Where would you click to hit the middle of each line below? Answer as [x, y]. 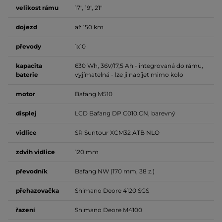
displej [26, 113]
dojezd [27, 27]
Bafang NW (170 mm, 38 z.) [115, 171]
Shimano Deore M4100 [109, 210]
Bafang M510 [94, 94]
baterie [27, 74]
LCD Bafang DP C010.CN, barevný [125, 113]
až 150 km [89, 27]
